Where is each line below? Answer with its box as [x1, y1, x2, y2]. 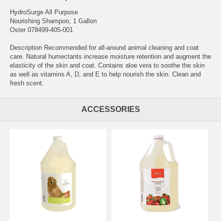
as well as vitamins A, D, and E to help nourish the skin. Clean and [10, 70, 201, 78]
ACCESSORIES [81, 105, 140, 113]
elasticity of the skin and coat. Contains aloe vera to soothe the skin [10, 61, 205, 69]
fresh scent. [10, 79, 44, 87]
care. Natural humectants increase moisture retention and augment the [10, 52, 211, 60]
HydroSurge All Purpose [10, 8, 78, 16]
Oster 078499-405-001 [10, 26, 73, 34]
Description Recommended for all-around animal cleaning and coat [10, 43, 199, 51]
